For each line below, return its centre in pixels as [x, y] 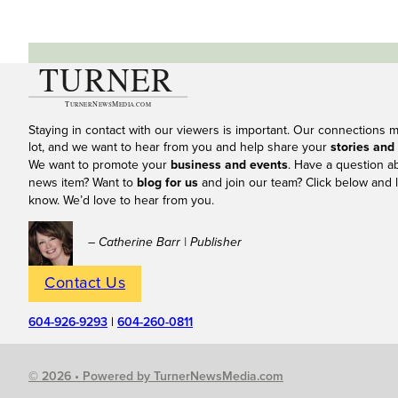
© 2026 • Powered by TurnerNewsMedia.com [156, 377]
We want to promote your [99, 165]
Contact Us [85, 284]
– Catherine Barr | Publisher [165, 243]
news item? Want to [83, 183]
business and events [229, 166]
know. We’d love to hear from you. [123, 201]
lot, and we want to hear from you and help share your [179, 147]
